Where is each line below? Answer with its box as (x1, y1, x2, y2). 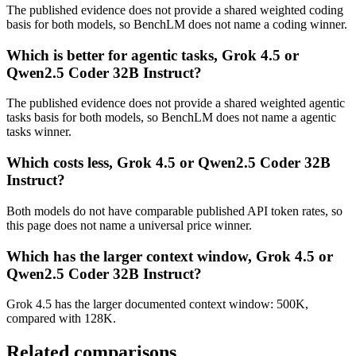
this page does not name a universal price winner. (6, 218, 252, 232)
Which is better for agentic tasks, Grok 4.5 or (6, 46, 299, 64)
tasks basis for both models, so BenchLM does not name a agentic (6, 110, 336, 125)
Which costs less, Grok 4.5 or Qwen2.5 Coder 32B (6, 154, 331, 172)
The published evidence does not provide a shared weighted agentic (6, 96, 345, 110)
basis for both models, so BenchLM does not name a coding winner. (6, 17, 347, 31)
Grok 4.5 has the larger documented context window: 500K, (6, 297, 308, 311)
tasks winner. (6, 125, 72, 139)
